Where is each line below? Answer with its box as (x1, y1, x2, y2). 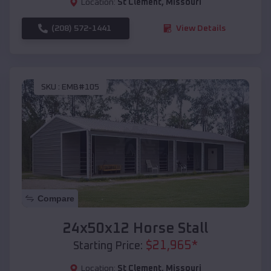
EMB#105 (62, 83, 99, 92)
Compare (38, 193, 74, 203)
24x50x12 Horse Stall (63, 221, 208, 236)
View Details (176, 24, 226, 33)
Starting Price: (73, 240, 143, 252)
